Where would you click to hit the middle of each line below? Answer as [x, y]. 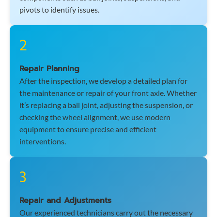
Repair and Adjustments [65, 201]
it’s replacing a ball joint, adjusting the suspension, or [106, 105]
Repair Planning [49, 69]
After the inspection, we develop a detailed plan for [103, 81]
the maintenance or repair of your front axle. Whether [108, 93]
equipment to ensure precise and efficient [88, 129]
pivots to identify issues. [59, 10]
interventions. [43, 141]
